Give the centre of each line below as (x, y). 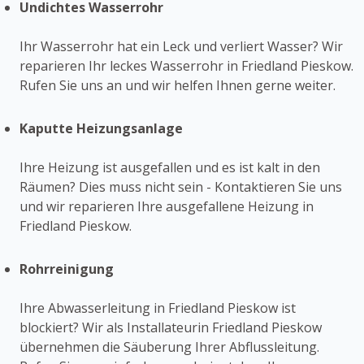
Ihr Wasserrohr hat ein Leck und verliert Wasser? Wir (181, 46)
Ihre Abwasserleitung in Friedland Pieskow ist (158, 308)
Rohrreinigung (67, 269)
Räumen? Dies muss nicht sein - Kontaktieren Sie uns (181, 186)
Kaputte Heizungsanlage (101, 128)
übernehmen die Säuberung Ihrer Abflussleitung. (169, 347)
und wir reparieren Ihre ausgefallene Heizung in (167, 206)
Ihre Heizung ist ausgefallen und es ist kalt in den (170, 167)
